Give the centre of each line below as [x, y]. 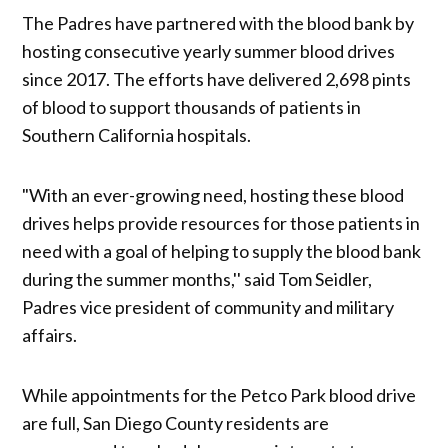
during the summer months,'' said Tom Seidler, [197, 279]
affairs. [50, 335]
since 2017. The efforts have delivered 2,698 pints [217, 79]
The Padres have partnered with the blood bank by [218, 23]
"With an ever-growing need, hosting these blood [213, 195]
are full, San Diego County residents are [176, 423]
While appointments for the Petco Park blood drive [219, 395]
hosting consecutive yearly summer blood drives [209, 51]
